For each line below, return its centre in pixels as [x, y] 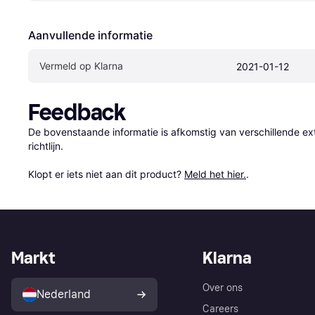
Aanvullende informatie [90, 36]
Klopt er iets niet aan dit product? [106, 174]
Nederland [64, 295]
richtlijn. [46, 146]
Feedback [77, 113]
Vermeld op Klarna [81, 66]
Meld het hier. [215, 174]
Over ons [223, 288]
